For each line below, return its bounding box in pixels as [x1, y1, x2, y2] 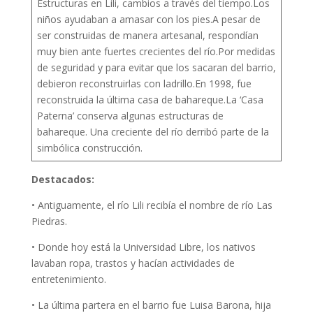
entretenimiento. [31, 272, 106, 286]
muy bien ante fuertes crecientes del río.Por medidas [36, 45, 275, 58]
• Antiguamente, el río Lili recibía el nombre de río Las [31, 198, 272, 212]
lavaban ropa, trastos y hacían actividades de [31, 256, 235, 270]
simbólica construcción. [36, 141, 143, 154]
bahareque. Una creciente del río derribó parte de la [36, 125, 269, 138]
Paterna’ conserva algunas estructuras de [36, 109, 224, 122]
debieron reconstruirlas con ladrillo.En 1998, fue [36, 77, 252, 90]
